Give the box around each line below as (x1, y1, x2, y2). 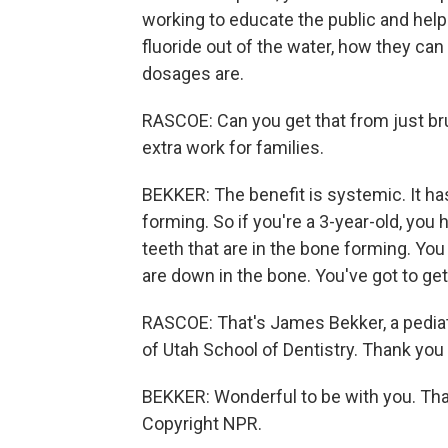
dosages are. (142, 63, 244, 85)
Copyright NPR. (142, 413, 262, 435)
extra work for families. (142, 137, 324, 159)
